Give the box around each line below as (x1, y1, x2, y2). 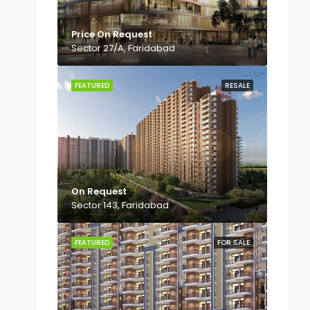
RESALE (225, 80, 250, 91)
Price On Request (71, 28, 152, 42)
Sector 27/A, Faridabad (71, 42, 175, 55)
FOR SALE (217, 237, 250, 248)
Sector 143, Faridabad (71, 199, 169, 212)
